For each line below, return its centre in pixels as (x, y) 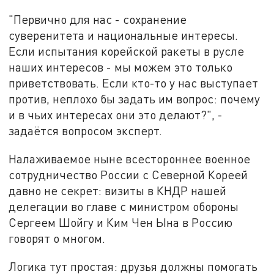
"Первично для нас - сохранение (98, 20)
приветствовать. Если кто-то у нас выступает (134, 83)
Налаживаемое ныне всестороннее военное (130, 159)
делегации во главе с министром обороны (124, 207)
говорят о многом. (57, 239)
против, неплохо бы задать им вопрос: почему (135, 99)
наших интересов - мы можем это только (121, 67)
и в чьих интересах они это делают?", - (116, 115)
